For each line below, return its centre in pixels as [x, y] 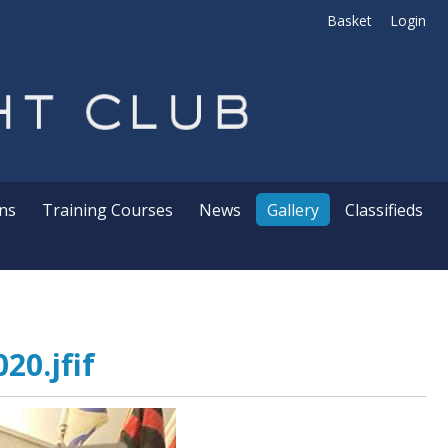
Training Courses [107, 209]
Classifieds [383, 209]
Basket [349, 20]
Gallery [292, 209]
